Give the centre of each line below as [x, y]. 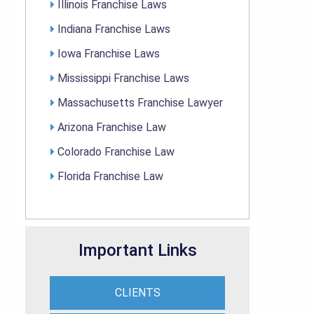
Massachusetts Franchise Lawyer [140, 103]
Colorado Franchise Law [116, 152]
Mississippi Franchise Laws [123, 78]
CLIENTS [137, 293]
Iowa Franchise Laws [109, 54]
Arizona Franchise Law [112, 128]
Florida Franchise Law [110, 177]
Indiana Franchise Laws [114, 29]
